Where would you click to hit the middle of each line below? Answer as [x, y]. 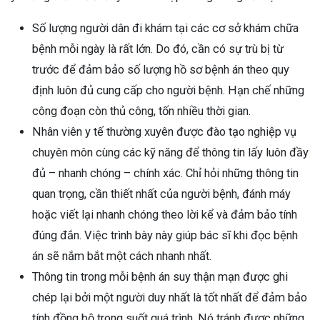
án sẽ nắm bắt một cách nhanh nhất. [122, 256]
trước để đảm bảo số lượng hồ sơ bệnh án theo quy [161, 69]
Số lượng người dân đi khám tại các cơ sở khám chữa [165, 28]
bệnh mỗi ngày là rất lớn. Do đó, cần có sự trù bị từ [158, 49]
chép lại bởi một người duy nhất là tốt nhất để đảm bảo [170, 297]
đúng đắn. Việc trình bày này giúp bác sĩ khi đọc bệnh [165, 235]
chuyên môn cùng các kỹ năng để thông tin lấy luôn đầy [170, 152]
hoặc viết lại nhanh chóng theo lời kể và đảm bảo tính [165, 214]
